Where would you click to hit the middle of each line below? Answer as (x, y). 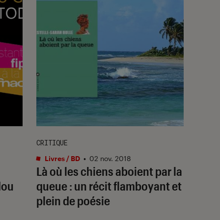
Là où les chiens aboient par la (109, 171)
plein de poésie (73, 200)
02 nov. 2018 (110, 158)
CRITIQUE (52, 142)
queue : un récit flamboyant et (109, 186)
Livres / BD (62, 158)
